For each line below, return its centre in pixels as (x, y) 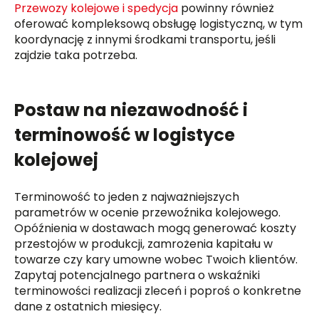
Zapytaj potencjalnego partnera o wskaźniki (137, 275)
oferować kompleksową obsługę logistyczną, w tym (159, 23)
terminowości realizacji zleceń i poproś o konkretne (158, 291)
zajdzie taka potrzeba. (76, 55)
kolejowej (57, 159)
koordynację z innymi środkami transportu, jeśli (145, 39)
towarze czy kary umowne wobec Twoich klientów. (156, 259)
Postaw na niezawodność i (131, 110)
